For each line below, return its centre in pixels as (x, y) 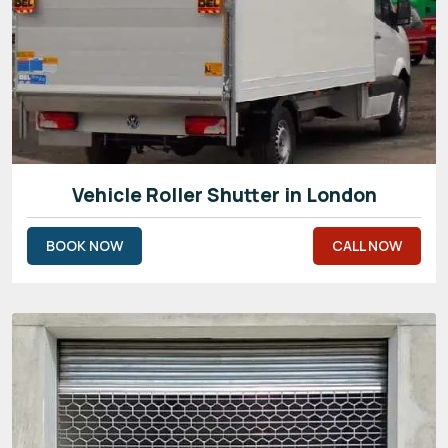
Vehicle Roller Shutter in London (224, 194)
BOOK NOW (84, 245)
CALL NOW (367, 245)
